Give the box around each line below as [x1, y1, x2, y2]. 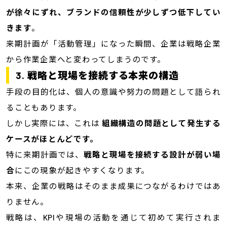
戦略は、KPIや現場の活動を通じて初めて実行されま [6, 212, 221, 222]
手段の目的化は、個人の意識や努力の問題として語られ [6, 86, 221, 96]
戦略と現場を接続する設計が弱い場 [83, 149, 221, 159]
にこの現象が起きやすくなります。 [14, 165, 150, 175]
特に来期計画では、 [6, 149, 84, 159]
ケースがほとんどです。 [6, 133, 98, 143]
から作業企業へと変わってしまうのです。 [6, 54, 166, 64]
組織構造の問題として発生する [101, 118, 221, 128]
